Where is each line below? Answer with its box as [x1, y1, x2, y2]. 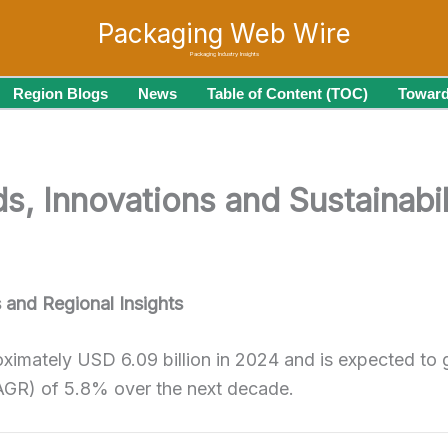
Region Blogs [13, 84, 108, 102]
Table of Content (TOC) [207, 84, 368, 102]
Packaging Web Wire [97, 18, 351, 49]
